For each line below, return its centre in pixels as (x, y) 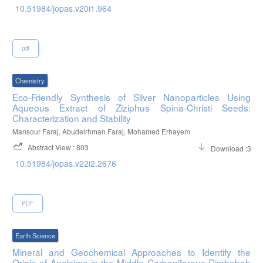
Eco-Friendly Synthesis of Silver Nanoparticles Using (131, 97)
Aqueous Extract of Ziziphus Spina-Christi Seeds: (131, 107)
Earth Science (35, 235)
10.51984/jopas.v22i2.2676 (66, 163)
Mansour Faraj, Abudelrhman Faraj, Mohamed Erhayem (101, 131)
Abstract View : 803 (57, 147)
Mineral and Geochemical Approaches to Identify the (131, 252)
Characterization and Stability (72, 118)
